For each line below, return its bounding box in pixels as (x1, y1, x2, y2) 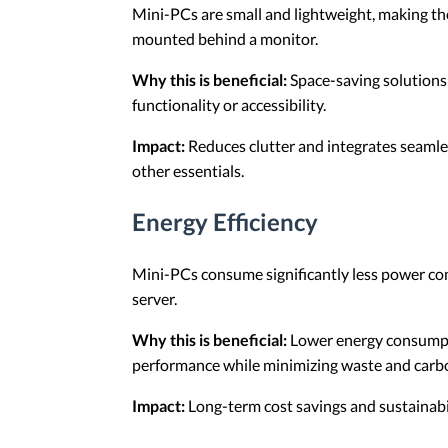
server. (132, 288, 177, 308)
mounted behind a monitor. (132, 29, 318, 48)
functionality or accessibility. (132, 95, 326, 114)
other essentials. (132, 161, 244, 180)
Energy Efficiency (132, 206, 318, 236)
